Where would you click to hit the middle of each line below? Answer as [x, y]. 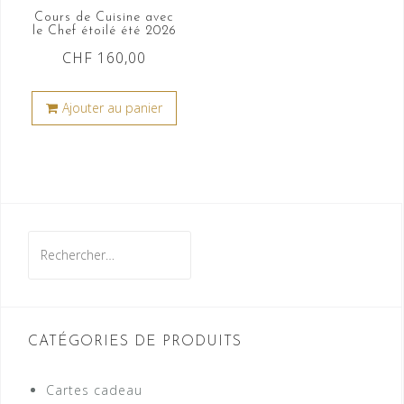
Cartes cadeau [94, 390]
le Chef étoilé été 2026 [104, 31]
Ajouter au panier [113, 107]
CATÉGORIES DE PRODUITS [135, 341]
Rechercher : [68, 241]
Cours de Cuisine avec [105, 17]
